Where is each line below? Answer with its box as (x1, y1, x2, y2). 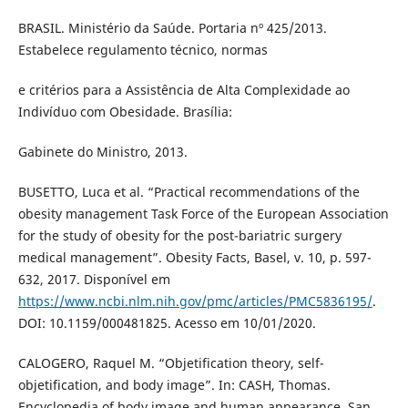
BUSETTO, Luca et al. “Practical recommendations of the (17, 182, 360, 200)
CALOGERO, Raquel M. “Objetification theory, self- (17, 353, 324, 372)
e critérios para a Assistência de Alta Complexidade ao (17, 80, 350, 98)
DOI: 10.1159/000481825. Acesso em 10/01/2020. (17, 313, 316, 331)
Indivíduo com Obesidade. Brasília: (17, 102, 232, 120)
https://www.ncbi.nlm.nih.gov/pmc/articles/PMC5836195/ (17, 291, 372, 310)
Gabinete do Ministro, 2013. (17, 142, 188, 160)
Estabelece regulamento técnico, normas (17, 40, 268, 58)
